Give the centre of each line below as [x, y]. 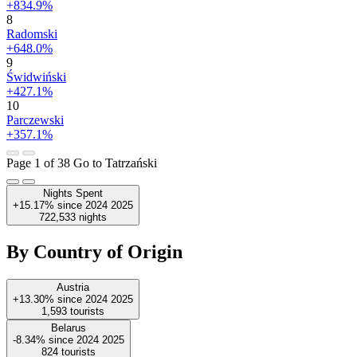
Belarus [69, 328]
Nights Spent [73, 193]
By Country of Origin [94, 251]
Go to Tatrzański [115, 163]
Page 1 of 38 [40, 163]
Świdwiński [36, 76]
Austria [73, 287]
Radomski [32, 33]
